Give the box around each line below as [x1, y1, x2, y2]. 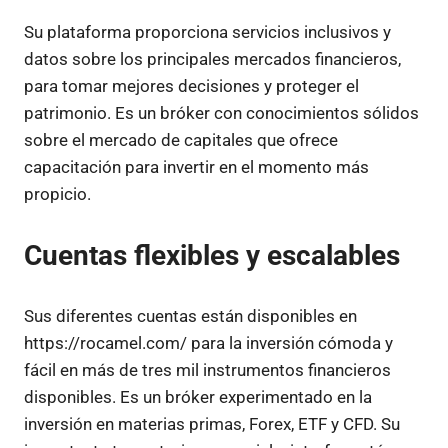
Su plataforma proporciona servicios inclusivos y [24, 22, 391, 42]
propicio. [24, 184, 91, 204]
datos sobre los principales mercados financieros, [24, 49, 401, 69]
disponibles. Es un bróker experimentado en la [24, 387, 372, 407]
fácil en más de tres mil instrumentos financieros [24, 360, 391, 380]
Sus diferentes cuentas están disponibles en [24, 306, 357, 326]
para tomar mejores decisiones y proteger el [24, 76, 359, 96]
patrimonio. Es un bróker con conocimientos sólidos [24, 103, 419, 123]
